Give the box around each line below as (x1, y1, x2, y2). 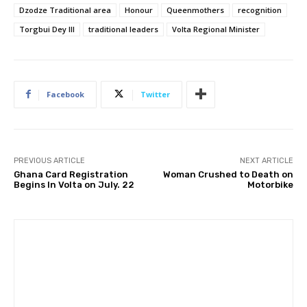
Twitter (140, 88, 170, 99)
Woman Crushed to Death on (162, 169, 293, 180)
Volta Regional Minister (172, 23, 260, 34)
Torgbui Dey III (19, 23, 75, 34)
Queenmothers (167, 4, 224, 15)
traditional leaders (88, 23, 158, 34)
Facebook (47, 88, 84, 99)
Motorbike (247, 179, 293, 190)
